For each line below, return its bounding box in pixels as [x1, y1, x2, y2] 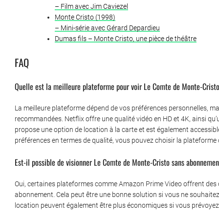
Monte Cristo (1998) [55, 13, 115, 22]
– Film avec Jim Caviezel [55, 2, 128, 11]
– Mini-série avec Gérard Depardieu [55, 24, 160, 32]
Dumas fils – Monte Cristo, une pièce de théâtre [55, 35, 197, 43]
